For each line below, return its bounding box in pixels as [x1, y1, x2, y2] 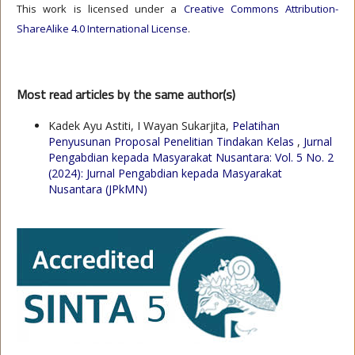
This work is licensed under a [17, 2, 184, 17]
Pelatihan [232, 118, 280, 134]
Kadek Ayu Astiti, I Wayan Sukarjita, [48, 118, 232, 134]
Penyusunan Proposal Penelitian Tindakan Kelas [48, 134, 297, 150]
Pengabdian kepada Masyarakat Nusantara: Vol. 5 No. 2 [48, 150, 334, 166]
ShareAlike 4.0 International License [17, 21, 188, 36]
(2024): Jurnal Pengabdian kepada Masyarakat [48, 166, 282, 181]
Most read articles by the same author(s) [17, 85, 235, 105]
